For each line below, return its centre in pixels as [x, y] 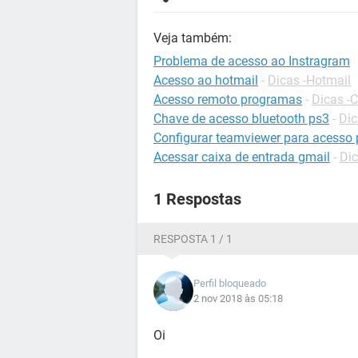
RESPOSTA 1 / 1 [193, 239]
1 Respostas [197, 199]
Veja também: [193, 38]
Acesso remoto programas [228, 99]
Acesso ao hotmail [206, 80]
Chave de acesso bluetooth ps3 [241, 119]
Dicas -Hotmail [309, 80]
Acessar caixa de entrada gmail [242, 157]
